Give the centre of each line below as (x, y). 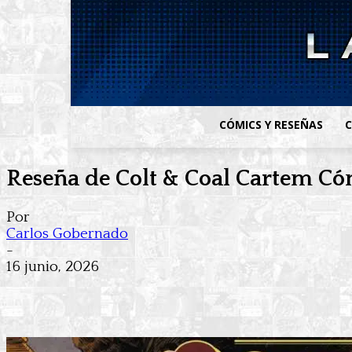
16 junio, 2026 (53, 267)
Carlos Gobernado (67, 234)
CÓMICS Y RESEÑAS (271, 125)
